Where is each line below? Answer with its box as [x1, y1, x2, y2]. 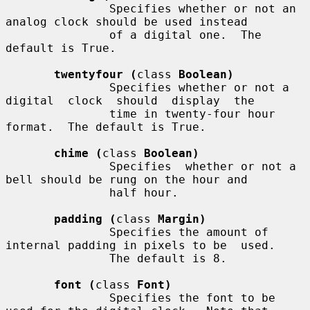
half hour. [6, 185, 109, 199]
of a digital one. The [6, 28, 109, 42]
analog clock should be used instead [6, 15, 248, 28]
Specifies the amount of [6, 225, 109, 239]
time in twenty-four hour [6, 107, 109, 120]
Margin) [158, 212, 206, 226]
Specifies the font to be [6, 291, 109, 304]
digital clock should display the [6, 93, 255, 107]
